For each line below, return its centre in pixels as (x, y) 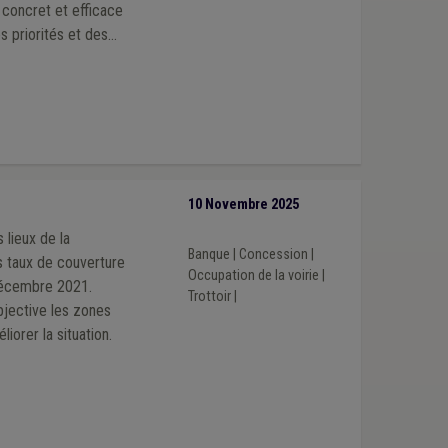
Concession (273, 254)
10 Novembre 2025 (243, 205)
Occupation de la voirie (253, 275)
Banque (208, 254)
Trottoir (209, 296)
